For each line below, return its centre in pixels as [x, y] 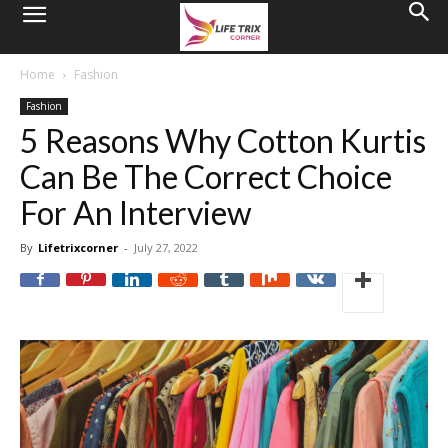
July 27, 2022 [166, 247]
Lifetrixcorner [78, 247]
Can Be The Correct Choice [206, 176]
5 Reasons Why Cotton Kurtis [223, 140]
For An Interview [136, 212]
